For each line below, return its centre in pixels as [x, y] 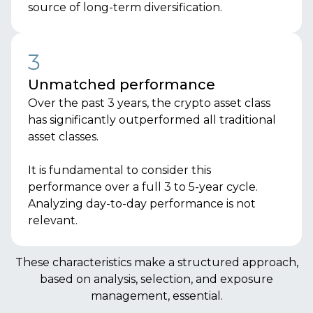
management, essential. [156, 296]
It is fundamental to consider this [119, 170]
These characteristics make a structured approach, [156, 262]
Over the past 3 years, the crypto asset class [149, 103]
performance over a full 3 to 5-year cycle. [143, 187]
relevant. [53, 220]
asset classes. [63, 137]
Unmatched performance [122, 85]
